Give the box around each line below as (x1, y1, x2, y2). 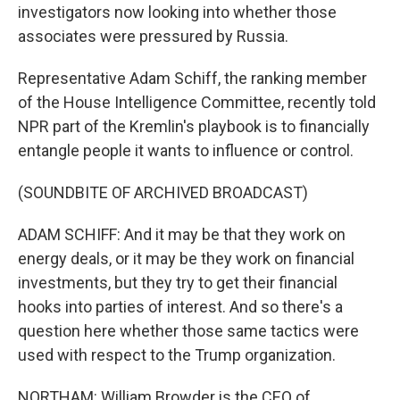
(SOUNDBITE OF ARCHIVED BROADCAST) (18, 183, 308, 202)
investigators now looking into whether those (18, 3, 337, 21)
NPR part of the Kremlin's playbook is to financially (18, 117, 370, 136)
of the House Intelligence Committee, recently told (18, 93, 376, 112)
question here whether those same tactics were (18, 321, 359, 340)
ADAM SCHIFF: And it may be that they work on (18, 225, 346, 244)
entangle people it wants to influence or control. (18, 141, 354, 160)
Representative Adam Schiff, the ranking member (18, 69, 367, 87)
